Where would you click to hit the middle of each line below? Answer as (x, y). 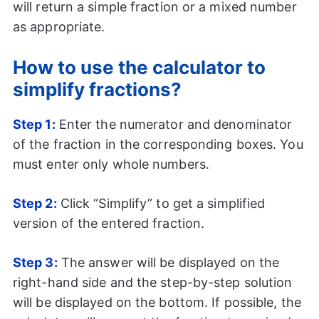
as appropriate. (59, 26)
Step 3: (35, 262)
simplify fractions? (97, 89)
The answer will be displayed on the (168, 262)
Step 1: (34, 124)
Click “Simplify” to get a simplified (161, 203)
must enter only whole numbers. (111, 164)
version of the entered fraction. (109, 223)
